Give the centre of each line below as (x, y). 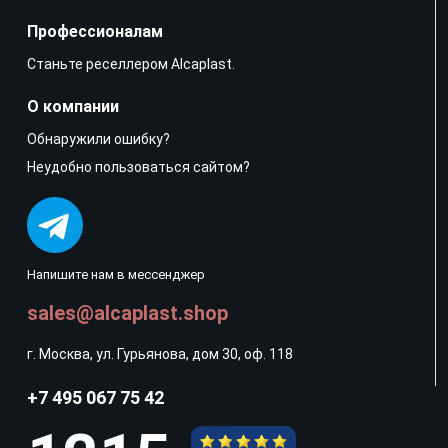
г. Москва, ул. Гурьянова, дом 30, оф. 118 (160, 353)
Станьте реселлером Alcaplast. (131, 63)
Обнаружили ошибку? (98, 138)
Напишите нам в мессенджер (116, 274)
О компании (73, 106)
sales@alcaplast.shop (127, 312)
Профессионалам (95, 31)
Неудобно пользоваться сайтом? (138, 166)
